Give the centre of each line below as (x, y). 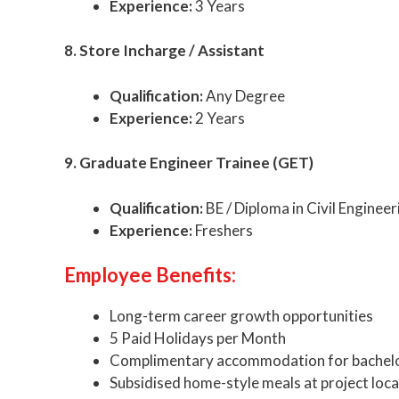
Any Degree (244, 95)
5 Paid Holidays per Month (198, 338)
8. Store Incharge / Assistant (164, 51)
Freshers (223, 230)
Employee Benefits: (150, 275)
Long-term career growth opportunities (241, 316)
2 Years (219, 118)
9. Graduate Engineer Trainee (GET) (189, 163)
